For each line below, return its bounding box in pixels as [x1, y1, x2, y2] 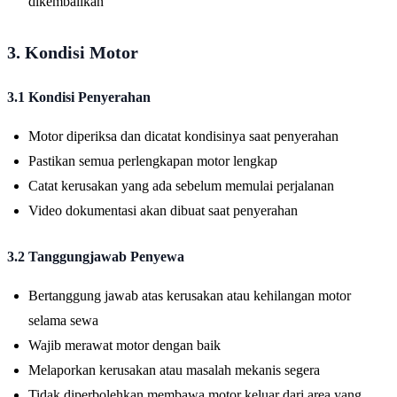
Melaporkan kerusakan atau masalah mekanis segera [28, 362, 320, 378]
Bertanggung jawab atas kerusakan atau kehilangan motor [28, 287, 351, 303]
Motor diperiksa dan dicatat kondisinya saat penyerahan [28, 128, 339, 144]
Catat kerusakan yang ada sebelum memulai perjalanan [28, 177, 334, 193]
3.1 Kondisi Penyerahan [7, 89, 151, 105]
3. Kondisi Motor [7, 42, 138, 62]
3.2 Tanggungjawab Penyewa [7, 248, 184, 264]
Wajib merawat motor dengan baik [28, 337, 221, 353]
